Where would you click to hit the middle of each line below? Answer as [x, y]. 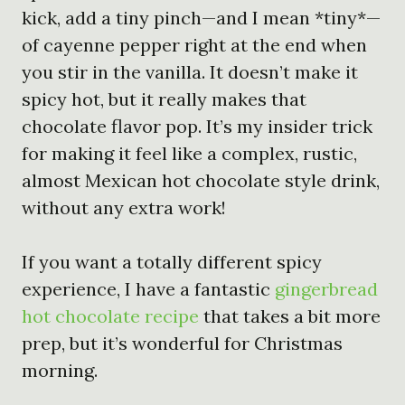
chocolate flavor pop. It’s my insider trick [197, 126]
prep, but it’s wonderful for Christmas [182, 343]
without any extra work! [124, 207]
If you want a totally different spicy [172, 261]
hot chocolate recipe [110, 316]
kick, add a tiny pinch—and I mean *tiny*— [201, 17]
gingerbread [326, 288]
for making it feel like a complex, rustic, [189, 153]
